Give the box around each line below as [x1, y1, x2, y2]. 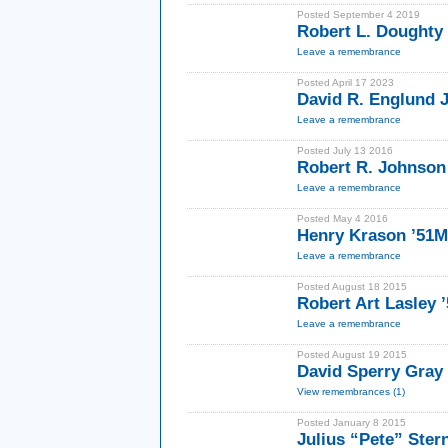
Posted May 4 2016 [297, 213, 388, 224]
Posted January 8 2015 [297, 417, 406, 428]
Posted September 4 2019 [297, 9, 420, 20]
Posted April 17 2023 [297, 77, 394, 88]
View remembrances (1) [297, 386, 405, 397]
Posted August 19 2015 [297, 349, 407, 360]
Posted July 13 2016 [297, 145, 393, 156]
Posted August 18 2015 [297, 281, 407, 292]
